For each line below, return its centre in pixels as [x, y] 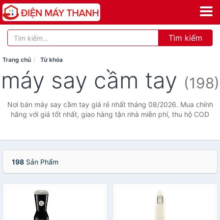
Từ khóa [52, 60]
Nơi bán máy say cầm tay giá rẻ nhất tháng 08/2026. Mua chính [110, 104]
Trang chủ [17, 60]
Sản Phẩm [41, 162]
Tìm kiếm [185, 38]
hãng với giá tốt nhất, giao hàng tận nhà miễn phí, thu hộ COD [110, 114]
